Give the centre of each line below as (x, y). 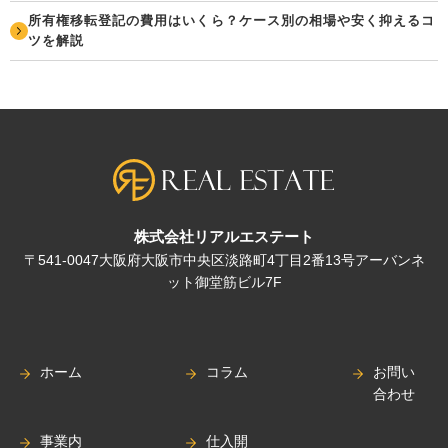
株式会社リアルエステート (224, 236)
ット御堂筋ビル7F (224, 281)
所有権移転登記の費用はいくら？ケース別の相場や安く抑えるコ (232, 20)
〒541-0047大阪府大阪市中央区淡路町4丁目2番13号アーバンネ (224, 259)
